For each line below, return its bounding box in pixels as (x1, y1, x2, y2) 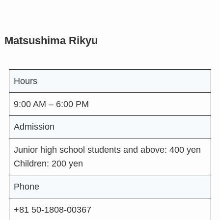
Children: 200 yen (13, 159, 83, 169)
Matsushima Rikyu (4, 34, 98, 47)
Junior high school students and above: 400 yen (13, 145, 201, 155)
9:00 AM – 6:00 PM (13, 99, 89, 109)
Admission (13, 122, 55, 132)
